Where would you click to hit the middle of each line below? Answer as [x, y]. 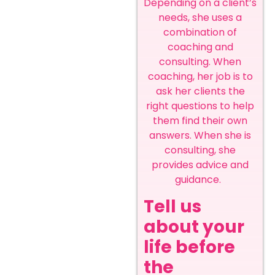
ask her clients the [200, 91]
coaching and [200, 47]
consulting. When [200, 62]
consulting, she [200, 150]
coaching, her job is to [200, 77]
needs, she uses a [200, 18]
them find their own [200, 121]
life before [189, 247]
